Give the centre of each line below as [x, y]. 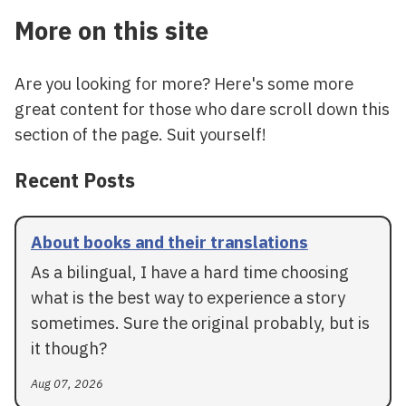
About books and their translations [169, 242]
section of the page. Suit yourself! [140, 134]
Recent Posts [75, 181]
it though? [69, 348]
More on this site [111, 30]
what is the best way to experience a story [188, 297]
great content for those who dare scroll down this [202, 108]
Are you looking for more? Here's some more [184, 83]
